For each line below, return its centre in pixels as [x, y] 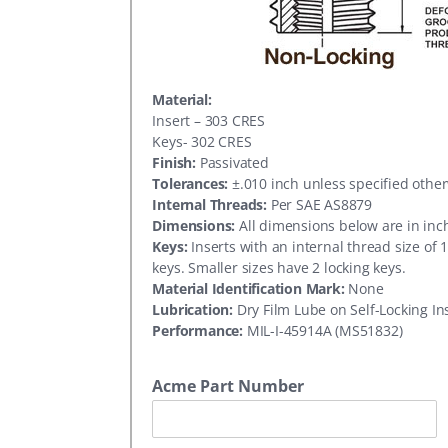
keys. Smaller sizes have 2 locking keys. [279, 267]
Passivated [232, 162]
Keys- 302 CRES [202, 141]
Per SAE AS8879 [319, 204]
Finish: [174, 162]
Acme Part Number [228, 385]
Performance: [197, 330]
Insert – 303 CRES [208, 120]
